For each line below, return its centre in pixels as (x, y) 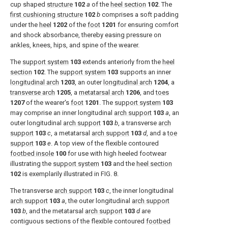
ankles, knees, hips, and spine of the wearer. (75, 45)
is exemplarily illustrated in (61, 174)
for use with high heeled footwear (116, 153)
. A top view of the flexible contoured (105, 143)
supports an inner (145, 72)
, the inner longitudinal (141, 191)
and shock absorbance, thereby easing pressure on (86, 35)
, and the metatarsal (55, 211)
